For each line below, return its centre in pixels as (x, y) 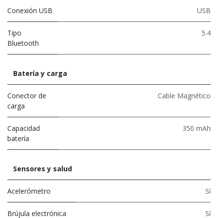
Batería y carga (40, 73)
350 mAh (197, 128)
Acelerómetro (29, 191)
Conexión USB (30, 10)
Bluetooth (23, 43)
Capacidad (24, 128)
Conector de (27, 95)
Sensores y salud (43, 168)
